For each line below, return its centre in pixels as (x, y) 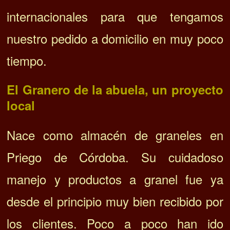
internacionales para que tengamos (115, 16)
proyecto (197, 90)
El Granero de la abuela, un (89, 90)
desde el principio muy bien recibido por (115, 201)
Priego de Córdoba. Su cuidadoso (115, 157)
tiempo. (27, 61)
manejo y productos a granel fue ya (115, 179)
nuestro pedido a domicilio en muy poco (115, 39)
